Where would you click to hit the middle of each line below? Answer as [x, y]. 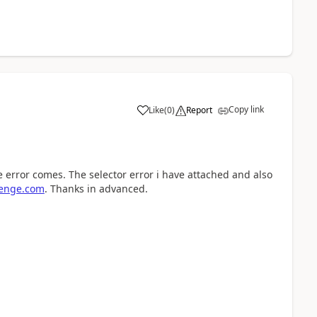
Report [199, 110]
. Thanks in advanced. [96, 188]
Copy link [246, 109]
